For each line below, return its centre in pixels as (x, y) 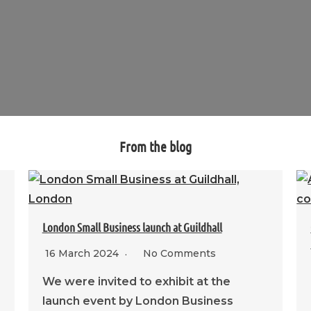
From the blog (155, 146)
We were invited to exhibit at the (136, 281)
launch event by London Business (137, 301)
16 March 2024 (83, 253)
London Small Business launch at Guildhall (132, 227)
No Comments (179, 253)
